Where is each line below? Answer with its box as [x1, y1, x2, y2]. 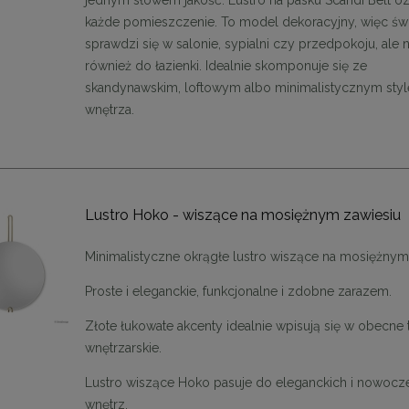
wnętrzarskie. [85, 340, 163, 355]
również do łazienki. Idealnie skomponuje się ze [85, 58, 368, 73]
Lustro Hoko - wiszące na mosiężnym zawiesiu [85, 205, 402, 224]
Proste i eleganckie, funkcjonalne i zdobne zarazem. [85, 283, 393, 299]
